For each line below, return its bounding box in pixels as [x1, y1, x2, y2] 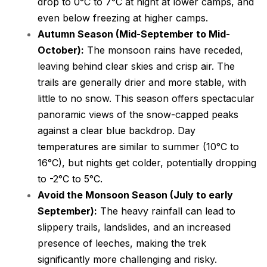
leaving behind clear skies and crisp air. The [38, 60, 235, 73]
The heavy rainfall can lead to [97, 205, 235, 218]
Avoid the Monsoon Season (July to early [38, 189, 233, 201]
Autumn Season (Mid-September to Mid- [38, 28, 230, 41]
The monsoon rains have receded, [84, 44, 243, 57]
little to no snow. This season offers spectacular [38, 92, 254, 105]
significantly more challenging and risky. [38, 253, 217, 266]
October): [38, 44, 84, 57]
